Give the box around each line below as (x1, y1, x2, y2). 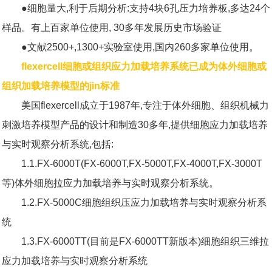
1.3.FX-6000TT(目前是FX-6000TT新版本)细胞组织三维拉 (21, 236, 269, 246)
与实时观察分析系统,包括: (2, 138, 114, 149)
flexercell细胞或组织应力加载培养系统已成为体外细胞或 (21, 61, 267, 72)
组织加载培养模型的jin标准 (2, 80, 120, 91)
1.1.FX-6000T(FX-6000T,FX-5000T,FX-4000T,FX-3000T (21, 158, 262, 169)
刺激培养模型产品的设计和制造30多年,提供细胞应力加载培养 (2, 119, 268, 130)
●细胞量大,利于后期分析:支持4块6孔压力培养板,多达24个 (21, 2, 270, 13)
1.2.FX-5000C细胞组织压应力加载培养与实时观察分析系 (21, 197, 267, 208)
